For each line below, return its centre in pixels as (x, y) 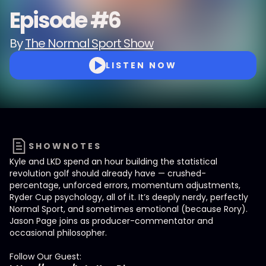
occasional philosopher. (58, 233)
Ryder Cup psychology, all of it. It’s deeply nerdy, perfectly (129, 197)
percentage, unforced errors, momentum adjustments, (125, 185)
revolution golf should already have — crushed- (108, 173)
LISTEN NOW (141, 65)
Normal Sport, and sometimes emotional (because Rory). (129, 209)
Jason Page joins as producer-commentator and (111, 221)
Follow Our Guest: (45, 256)
